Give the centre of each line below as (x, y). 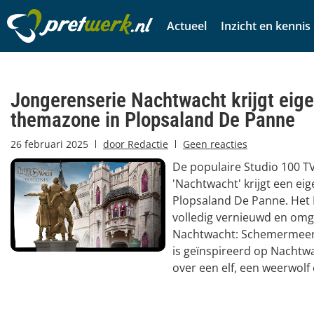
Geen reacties (215, 144)
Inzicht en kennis (266, 26)
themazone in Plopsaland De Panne (153, 120)
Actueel (187, 26)
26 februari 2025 (49, 144)
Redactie (146, 144)
